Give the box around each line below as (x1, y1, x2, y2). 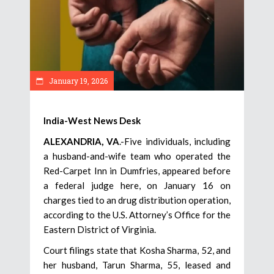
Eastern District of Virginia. (43, 224, 156, 235)
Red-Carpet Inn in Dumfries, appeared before (43, 165, 231, 177)
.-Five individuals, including (119, 136, 231, 147)
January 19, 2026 (47, 76, 108, 86)
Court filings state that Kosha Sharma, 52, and (43, 245, 231, 256)
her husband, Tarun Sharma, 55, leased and (43, 259, 231, 271)
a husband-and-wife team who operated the (43, 150, 231, 162)
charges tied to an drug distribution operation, (43, 194, 231, 206)
